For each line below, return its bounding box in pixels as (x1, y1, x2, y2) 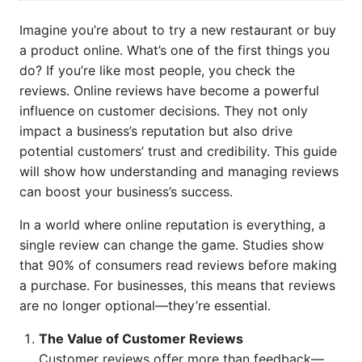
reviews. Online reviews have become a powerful (19, 82, 319, 99)
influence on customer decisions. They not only (19, 103, 308, 119)
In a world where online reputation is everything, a (19, 217, 326, 233)
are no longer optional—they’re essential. (19, 297, 271, 314)
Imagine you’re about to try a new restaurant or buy (19, 22, 336, 38)
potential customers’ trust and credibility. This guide (19, 143, 337, 159)
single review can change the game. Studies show (19, 237, 324, 253)
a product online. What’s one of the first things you (19, 42, 330, 58)
